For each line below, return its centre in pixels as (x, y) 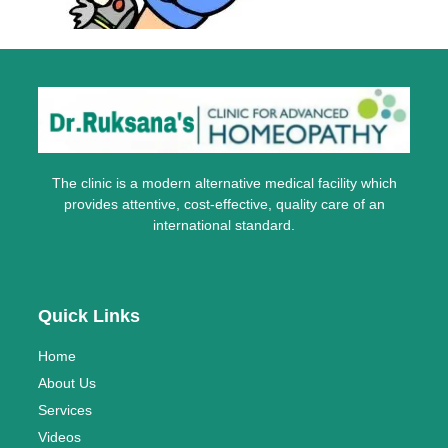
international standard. (224, 225)
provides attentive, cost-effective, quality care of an (224, 204)
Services (65, 409)
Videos (59, 436)
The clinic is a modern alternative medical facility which (224, 183)
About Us (67, 382)
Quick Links (89, 315)
